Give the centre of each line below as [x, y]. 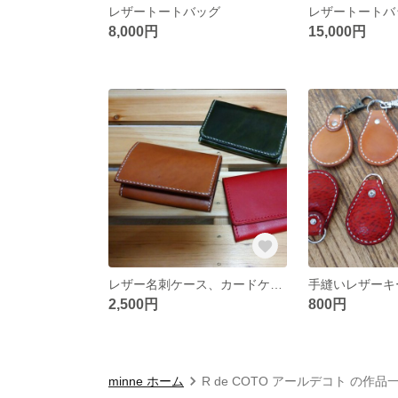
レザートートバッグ [164, 11]
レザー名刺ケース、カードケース [276, 284]
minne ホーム [146, 381]
